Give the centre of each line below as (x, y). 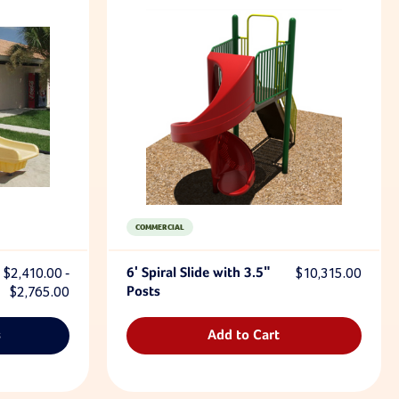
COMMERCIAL (159, 227)
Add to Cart (244, 335)
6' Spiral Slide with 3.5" (198, 273)
